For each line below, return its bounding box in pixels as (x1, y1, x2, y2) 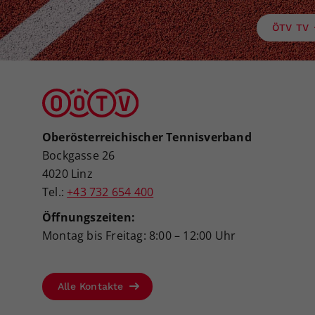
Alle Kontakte (58, 281, 127, 292)
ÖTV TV (271, 22, 313, 34)
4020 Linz (42, 166, 93, 182)
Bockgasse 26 (42, 148, 115, 164)
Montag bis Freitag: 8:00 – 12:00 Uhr (42, 228, 236, 244)
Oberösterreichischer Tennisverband (42, 129, 252, 146)
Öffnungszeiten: (42, 210, 135, 226)
